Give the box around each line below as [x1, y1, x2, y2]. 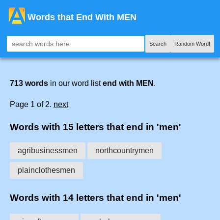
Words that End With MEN [27, 12, 137, 22]
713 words [10, 79, 48, 87]
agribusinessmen [18, 146, 78, 155]
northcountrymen [95, 146, 154, 155]
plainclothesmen [18, 166, 75, 175]
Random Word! [174, 41, 210, 47]
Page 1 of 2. [10, 100, 54, 109]
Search [149, 41, 166, 47]
